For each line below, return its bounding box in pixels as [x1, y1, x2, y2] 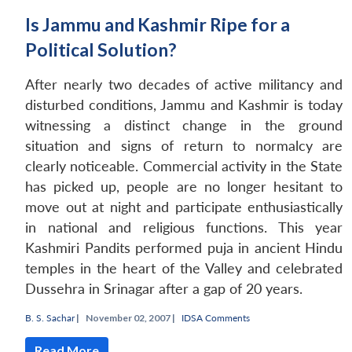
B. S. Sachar [25, 311, 75, 324]
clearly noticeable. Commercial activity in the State [25, 157, 343, 174]
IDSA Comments [181, 311, 250, 324]
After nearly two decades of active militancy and [25, 75, 343, 93]
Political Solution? [25, 38, 176, 60]
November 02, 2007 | [86, 311, 175, 324]
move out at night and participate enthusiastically [25, 198, 343, 215]
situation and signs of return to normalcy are [25, 137, 343, 154]
